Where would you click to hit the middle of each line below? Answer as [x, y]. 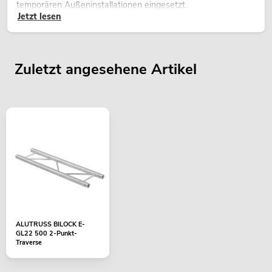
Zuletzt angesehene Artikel [106, 70]
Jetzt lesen [39, 17]
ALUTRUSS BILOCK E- [50, 225]
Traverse [29, 243]
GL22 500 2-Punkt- [46, 234]
